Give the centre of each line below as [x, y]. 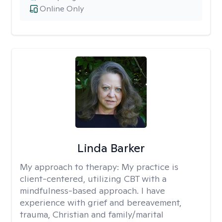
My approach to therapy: [71, 167]
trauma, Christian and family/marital [92, 214]
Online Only [62, 9]
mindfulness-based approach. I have [92, 191]
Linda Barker [111, 148]
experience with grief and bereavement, [101, 202]
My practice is [150, 167]
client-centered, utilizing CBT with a [93, 179]
